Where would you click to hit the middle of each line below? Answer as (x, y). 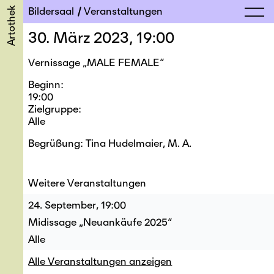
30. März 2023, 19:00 (102, 37)
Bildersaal (51, 11)
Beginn (45, 84)
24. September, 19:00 (77, 205)
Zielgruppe (54, 109)
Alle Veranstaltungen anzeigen (100, 261)
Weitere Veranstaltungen (87, 183)
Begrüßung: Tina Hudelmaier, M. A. (110, 143)
